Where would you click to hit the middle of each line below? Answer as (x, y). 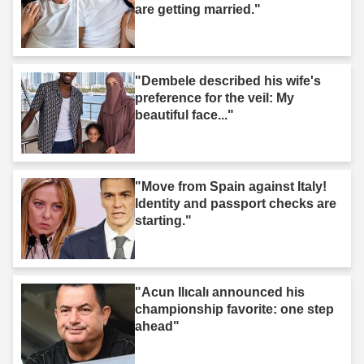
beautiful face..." (184, 115)
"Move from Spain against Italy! (231, 186)
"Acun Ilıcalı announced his (220, 292)
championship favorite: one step (234, 309)
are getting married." (198, 9)
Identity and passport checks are (236, 203)
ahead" (157, 326)
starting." (163, 220)
